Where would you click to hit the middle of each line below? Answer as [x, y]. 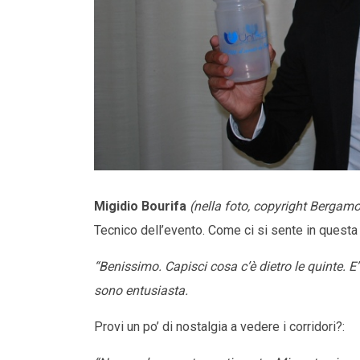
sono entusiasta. [141, 291]
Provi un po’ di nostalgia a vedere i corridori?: [219, 327]
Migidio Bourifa [140, 207]
